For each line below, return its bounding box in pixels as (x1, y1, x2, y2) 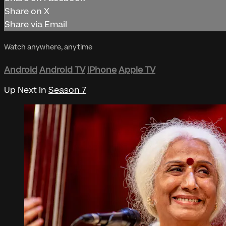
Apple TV (119, 64, 155, 76)
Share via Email (5, 19, 67, 31)
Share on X (5, 6, 49, 18)
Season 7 (48, 84, 86, 96)
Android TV (39, 64, 85, 76)
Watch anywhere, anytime (4, 42, 92, 53)
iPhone (87, 64, 117, 76)
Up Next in (4, 84, 48, 96)
